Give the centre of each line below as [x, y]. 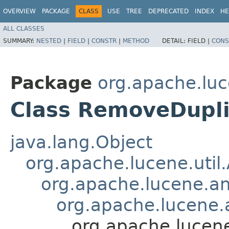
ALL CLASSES [24, 28]
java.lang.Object [81, 142]
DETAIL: [175, 41]
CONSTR [104, 41]
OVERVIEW [19, 11]
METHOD [136, 41]
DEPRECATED [168, 11]
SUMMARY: [20, 41]
